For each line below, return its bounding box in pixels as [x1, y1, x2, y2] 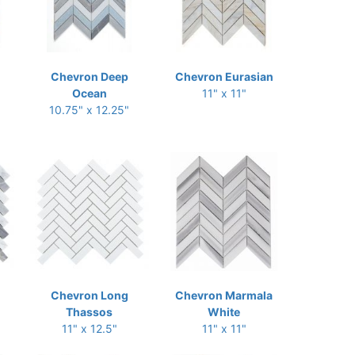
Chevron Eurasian [174, 70, 273, 83]
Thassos [66, 305, 113, 319]
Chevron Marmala [175, 288, 273, 302]
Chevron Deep [50, 70, 128, 83]
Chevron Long [50, 288, 128, 302]
